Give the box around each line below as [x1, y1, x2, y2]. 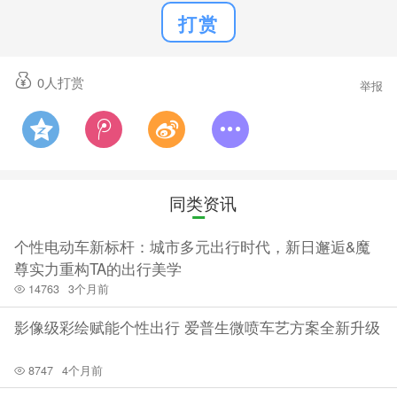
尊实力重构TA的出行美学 [13, 257, 182, 279]
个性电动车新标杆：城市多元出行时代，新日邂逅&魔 [13, 235, 370, 257]
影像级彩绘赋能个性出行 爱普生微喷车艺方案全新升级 [13, 316, 380, 339]
